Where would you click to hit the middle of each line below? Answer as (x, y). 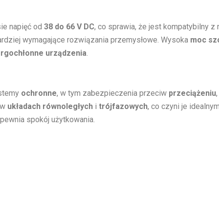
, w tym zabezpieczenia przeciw (113, 93)
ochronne (39, 93)
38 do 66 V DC (69, 26)
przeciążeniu (192, 93)
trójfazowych (123, 106)
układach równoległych (50, 106)
